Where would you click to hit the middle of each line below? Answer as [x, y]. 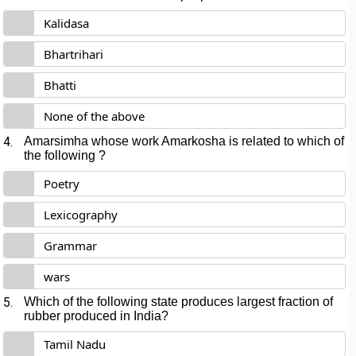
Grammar [71, 246]
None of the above [95, 116]
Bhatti [60, 85]
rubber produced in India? [97, 316]
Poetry [62, 184]
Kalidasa [67, 23]
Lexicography [81, 215]
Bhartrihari [74, 54]
